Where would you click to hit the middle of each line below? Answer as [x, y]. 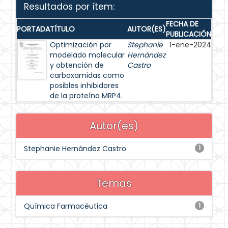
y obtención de [77, 65]
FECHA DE [182, 24]
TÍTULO [62, 29]
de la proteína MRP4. [86, 96]
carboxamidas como [87, 75]
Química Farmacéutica [66, 206]
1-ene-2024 [190, 45]
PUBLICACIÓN [189, 34]
